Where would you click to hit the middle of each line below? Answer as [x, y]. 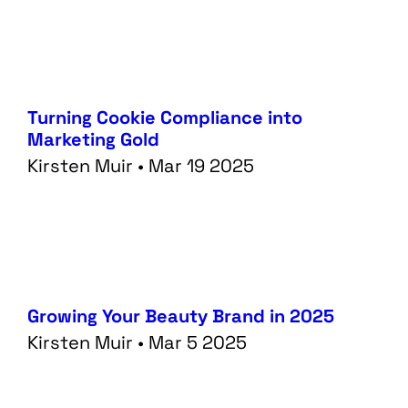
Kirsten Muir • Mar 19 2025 [140, 166]
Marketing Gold [93, 140]
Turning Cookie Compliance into [164, 118]
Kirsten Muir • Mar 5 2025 [137, 343]
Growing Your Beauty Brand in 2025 [180, 316]
